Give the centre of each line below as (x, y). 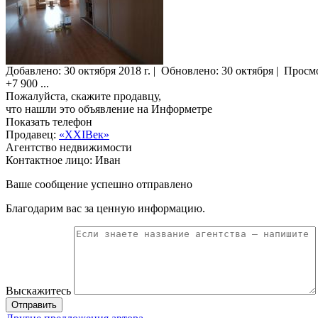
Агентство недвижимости (69, 148)
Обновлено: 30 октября (217, 71)
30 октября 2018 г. (107, 71)
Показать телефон (49, 122)
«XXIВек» (84, 135)
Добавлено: (35, 71)
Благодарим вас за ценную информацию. (105, 209)
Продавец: (32, 135)
